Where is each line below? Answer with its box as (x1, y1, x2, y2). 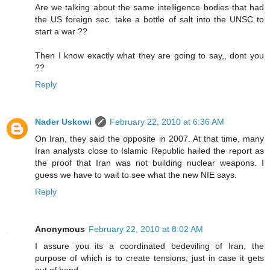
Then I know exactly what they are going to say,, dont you (35, 51, 264, 61)
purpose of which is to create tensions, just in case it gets (35, 253, 264, 263)
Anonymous (35, 224, 85, 234)
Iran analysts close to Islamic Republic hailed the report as (35, 146, 264, 156)
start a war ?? (35, 27, 87, 37)
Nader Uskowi (35, 117, 92, 127)
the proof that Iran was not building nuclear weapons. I (35, 158, 264, 168)
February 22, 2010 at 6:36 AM (110, 117, 224, 127)
